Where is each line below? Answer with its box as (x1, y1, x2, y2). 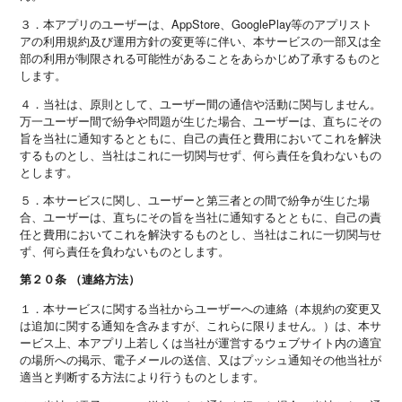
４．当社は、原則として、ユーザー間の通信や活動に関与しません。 (20, 94, 382, 112)
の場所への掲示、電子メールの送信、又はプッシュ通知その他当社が (20, 351, 382, 369)
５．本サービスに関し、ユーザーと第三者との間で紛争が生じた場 (20, 191, 371, 209)
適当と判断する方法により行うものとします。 (20, 368, 266, 386)
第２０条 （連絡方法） (20, 271, 141, 288)
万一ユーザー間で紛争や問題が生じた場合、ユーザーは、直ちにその (20, 111, 382, 129)
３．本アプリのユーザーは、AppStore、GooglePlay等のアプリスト (20, 14, 373, 32)
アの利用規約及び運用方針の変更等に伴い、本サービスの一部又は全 (20, 31, 382, 49)
